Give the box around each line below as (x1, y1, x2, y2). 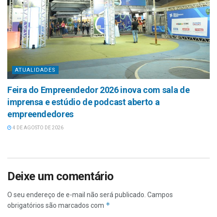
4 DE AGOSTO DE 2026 (12, 125, 63, 131)
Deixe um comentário (7, 170, 114, 184)
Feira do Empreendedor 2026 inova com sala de (7, 85, 190, 95)
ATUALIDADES (15, 67, 56, 74)
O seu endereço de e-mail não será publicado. (7, 191, 146, 199)
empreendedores (7, 109, 74, 120)
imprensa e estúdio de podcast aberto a (7, 97, 160, 108)
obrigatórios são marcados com (7, 201, 106, 210)
